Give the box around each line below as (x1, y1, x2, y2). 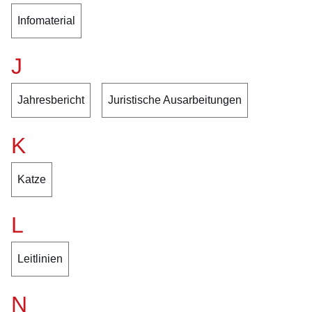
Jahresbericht (17, 94, 84, 106)
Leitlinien (17, 253, 63, 265)
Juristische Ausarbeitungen (108, 94, 242, 106)
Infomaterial (17, 15, 75, 26)
